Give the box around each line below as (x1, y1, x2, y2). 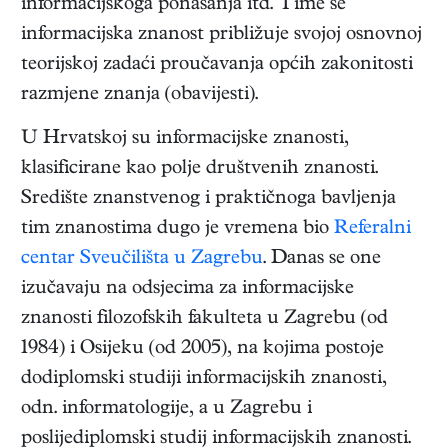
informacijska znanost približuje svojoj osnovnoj (21, 25, 422, 47)
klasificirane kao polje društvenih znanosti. (21, 159, 378, 181)
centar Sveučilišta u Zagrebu (21, 249, 263, 271)
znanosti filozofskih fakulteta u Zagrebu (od (21, 309, 388, 331)
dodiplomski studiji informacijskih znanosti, (21, 369, 387, 391)
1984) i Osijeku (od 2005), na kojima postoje (21, 339, 384, 361)
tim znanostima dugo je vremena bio (21, 219, 334, 241)
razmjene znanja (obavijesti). (21, 85, 258, 107)
